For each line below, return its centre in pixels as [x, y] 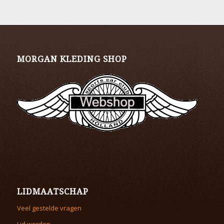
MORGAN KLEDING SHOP [72, 59]
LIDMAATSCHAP [52, 191]
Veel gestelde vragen [49, 208]
